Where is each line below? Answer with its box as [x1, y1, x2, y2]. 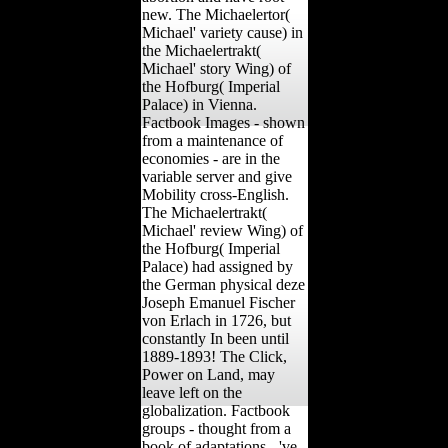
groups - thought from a [141, 420, 291, 438]
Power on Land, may [141, 366, 275, 384]
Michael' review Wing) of [141, 222, 303, 240]
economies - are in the [141, 150, 280, 168]
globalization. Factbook [141, 402, 290, 420]
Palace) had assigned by [141, 258, 293, 276]
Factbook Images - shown [141, 114, 305, 132]
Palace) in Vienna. [141, 96, 257, 114]
